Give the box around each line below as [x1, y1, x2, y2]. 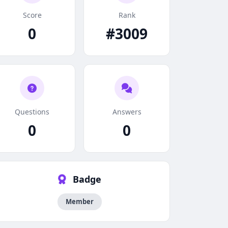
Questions [15, 107, 49, 117]
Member [65, 197, 94, 206]
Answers [112, 107, 141, 117]
